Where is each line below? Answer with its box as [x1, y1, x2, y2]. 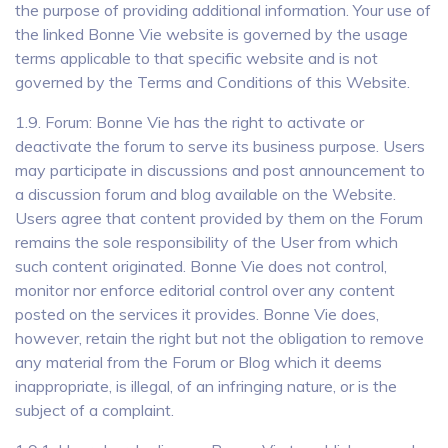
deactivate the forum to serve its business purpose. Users [15, 136, 425, 156]
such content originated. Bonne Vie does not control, [15, 256, 387, 276]
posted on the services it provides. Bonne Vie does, [15, 304, 379, 324]
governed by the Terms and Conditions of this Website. [15, 72, 410, 92]
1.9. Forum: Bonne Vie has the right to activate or [15, 112, 364, 132]
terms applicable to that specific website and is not [15, 48, 378, 68]
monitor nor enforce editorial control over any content [15, 280, 395, 300]
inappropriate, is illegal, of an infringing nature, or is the [15, 376, 397, 396]
